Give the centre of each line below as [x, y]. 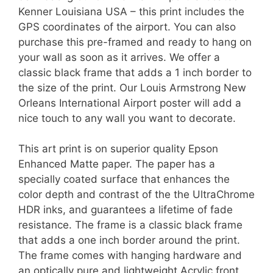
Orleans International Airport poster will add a [130, 103]
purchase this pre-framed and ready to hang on [135, 42]
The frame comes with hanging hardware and [130, 255]
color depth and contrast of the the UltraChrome [136, 194]
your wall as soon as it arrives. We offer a [119, 57]
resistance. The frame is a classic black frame [130, 225]
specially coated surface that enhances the [124, 179]
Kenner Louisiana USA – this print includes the [131, 11]
